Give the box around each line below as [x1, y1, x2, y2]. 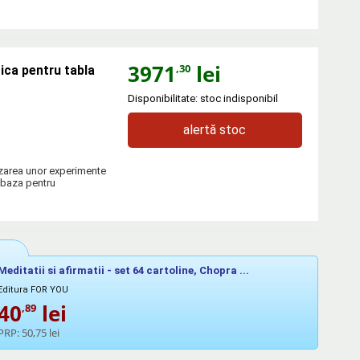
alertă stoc [183, 122, 247, 138]
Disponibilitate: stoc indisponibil [127, 92, 278, 105]
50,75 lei [22, 325, 59, 341]
